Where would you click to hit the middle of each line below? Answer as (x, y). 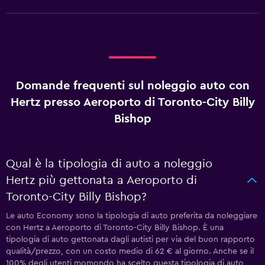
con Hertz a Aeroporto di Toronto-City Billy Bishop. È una (115, 228)
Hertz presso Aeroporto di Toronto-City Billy (132, 102)
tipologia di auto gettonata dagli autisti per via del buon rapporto (130, 240)
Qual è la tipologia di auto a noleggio (109, 164)
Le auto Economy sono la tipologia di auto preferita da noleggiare (132, 216)
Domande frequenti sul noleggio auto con (132, 86)
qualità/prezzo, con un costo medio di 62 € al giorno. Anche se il (130, 251)
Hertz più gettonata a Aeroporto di (101, 180)
